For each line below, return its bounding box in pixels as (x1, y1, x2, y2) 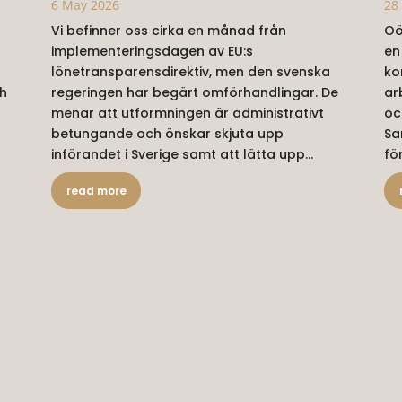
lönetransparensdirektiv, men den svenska (51, 63, 331, 82)
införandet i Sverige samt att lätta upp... (51, 145, 314, 164)
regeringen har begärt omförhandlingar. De (51, 83, 339, 102)
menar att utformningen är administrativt (51, 104, 325, 123)
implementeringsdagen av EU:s (51, 42, 254, 61)
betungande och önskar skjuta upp (51, 125, 284, 144)
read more (66, 183, 127, 199)
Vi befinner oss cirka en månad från (51, 22, 287, 40)
